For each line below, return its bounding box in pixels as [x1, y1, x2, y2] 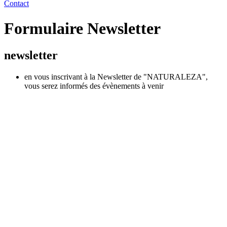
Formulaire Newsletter [4, 19, 161, 37]
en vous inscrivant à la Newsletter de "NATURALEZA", [24, 72, 208, 82]
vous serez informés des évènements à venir [24, 82, 164, 91]
